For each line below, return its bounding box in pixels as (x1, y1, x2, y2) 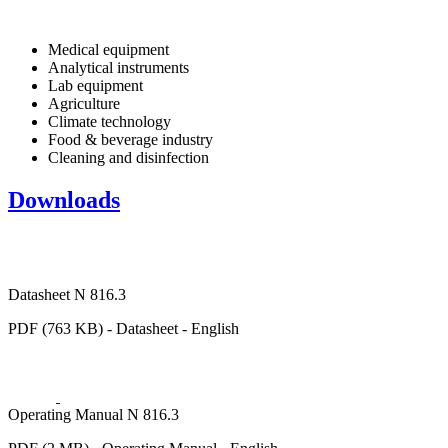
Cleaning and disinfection (48, 148, 209, 166)
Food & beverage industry (48, 130, 213, 148)
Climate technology (48, 112, 171, 130)
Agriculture (48, 94, 120, 112)
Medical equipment (48, 40, 169, 58)
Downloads (8, 186, 120, 213)
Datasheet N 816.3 (8, 285, 126, 303)
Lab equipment (48, 76, 143, 94)
